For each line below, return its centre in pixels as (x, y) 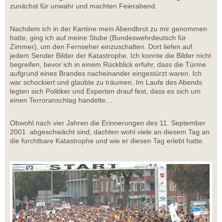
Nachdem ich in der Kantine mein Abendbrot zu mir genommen (109, 29)
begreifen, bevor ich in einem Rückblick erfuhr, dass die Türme (108, 65)
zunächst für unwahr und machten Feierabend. (83, 6)
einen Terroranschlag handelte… (61, 100)
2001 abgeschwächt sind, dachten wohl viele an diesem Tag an (110, 132)
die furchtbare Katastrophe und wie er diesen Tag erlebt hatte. (107, 141)
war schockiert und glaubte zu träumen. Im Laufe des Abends (106, 83)
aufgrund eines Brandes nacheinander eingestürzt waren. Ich (106, 74)
